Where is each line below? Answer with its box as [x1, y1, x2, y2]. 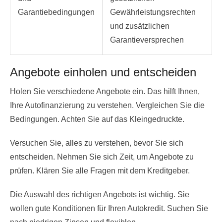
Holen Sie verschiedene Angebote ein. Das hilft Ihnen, [10, 87, 200, 96]
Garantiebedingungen [18, 7, 95, 16]
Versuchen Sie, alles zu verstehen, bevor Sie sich [10, 138, 183, 147]
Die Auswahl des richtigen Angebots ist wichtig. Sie [10, 190, 189, 199]
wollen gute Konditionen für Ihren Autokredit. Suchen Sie [10, 204, 208, 213]
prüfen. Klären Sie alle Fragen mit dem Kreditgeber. [10, 166, 190, 175]
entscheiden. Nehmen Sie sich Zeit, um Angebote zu [10, 152, 194, 161]
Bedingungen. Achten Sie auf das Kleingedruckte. [10, 114, 184, 123]
